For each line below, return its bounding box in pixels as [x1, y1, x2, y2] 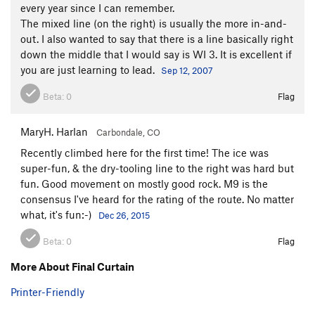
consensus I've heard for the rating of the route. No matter [20, 192, 294, 205]
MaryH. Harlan [20, 124, 88, 138]
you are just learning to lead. [20, 63, 157, 76]
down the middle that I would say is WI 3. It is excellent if [20, 47, 292, 60]
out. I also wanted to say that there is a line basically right [20, 32, 293, 45]
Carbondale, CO [96, 126, 160, 138]
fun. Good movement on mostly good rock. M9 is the [20, 176, 268, 190]
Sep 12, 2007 [161, 64, 213, 76]
